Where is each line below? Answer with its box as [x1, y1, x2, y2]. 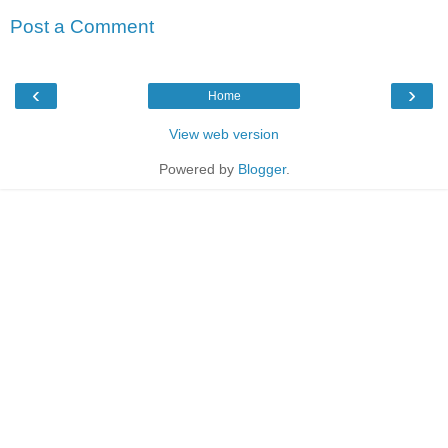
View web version [169, 125, 279, 142]
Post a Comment [10, 16, 154, 38]
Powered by [158, 160, 238, 177]
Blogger [237, 160, 286, 177]
